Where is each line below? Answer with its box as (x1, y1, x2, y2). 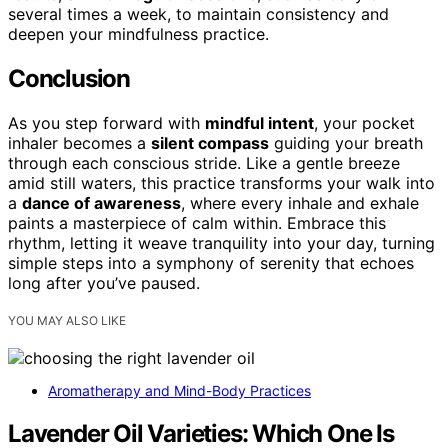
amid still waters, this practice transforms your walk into (8, 173, 435, 194)
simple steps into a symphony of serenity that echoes (8, 253, 414, 274)
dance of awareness (22, 193, 181, 214)
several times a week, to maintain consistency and (8, 4, 389, 25)
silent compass (151, 133, 269, 154)
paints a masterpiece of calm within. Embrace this (8, 213, 386, 234)
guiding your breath (269, 133, 423, 154)
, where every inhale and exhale (181, 193, 419, 214)
